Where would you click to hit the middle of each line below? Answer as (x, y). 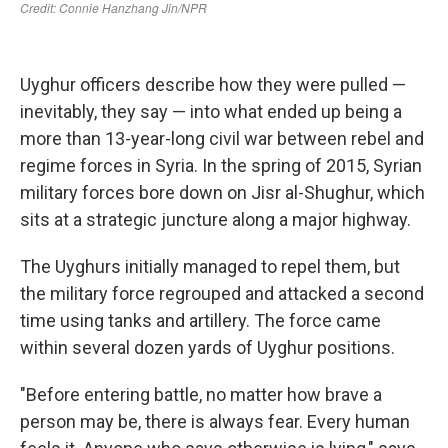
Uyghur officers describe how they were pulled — (213, 84)
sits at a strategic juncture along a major (179, 219)
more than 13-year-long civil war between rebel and (222, 138)
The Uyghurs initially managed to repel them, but (210, 266)
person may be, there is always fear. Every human (215, 421)
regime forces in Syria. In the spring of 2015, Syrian (221, 165)
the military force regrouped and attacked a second (222, 293)
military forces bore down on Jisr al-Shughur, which (222, 192)
